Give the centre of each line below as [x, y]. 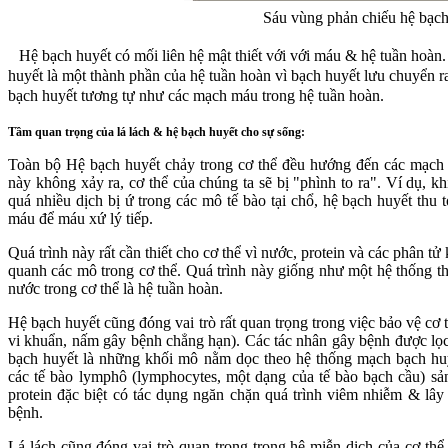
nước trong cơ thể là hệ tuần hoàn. [115, 289]
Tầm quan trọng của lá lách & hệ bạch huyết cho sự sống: [156, 132]
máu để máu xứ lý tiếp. [80, 219]
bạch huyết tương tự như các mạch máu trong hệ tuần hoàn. [196, 96]
